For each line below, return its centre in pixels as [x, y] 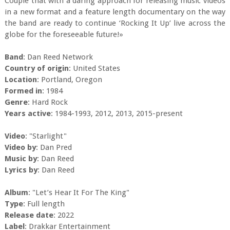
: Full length [44, 204]
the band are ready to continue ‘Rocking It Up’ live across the [115, 23]
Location [21, 80]
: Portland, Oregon [69, 80]
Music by [21, 159]
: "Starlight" [46, 136]
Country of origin [36, 69]
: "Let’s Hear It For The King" [79, 193]
